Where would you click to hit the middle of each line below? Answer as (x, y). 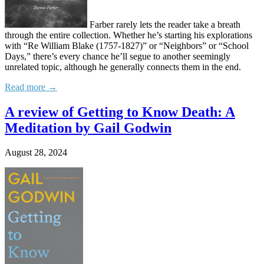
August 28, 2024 (36, 153)
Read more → (31, 87)
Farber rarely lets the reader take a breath (164, 24)
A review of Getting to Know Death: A (120, 112)
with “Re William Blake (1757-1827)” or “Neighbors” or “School (127, 45)
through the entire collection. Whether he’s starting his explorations (128, 35)
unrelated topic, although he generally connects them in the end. (123, 67)
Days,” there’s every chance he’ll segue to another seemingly (118, 56)
